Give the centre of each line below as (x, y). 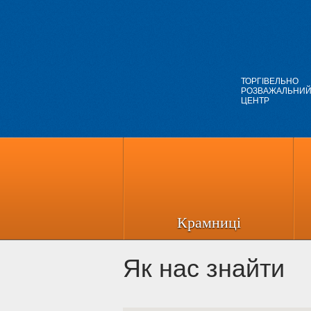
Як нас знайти (204, 268)
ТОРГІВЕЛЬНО (270, 81)
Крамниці (209, 222)
